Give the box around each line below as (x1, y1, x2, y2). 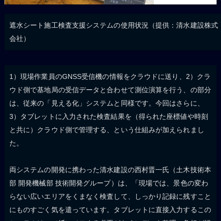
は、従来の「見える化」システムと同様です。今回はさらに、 (9, 99, 204, 107)
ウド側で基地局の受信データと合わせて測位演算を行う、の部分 (9, 85, 211, 94)
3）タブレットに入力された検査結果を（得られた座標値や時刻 (9, 112, 208, 120)
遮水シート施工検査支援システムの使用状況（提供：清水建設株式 (9, 21, 218, 29)
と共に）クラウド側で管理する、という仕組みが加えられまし (9, 125, 204, 134)
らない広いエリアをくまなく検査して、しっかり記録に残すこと (9, 192, 211, 200)
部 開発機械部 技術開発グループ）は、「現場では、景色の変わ (9, 179, 208, 187)
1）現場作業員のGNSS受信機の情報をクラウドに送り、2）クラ (9, 72, 211, 80)
